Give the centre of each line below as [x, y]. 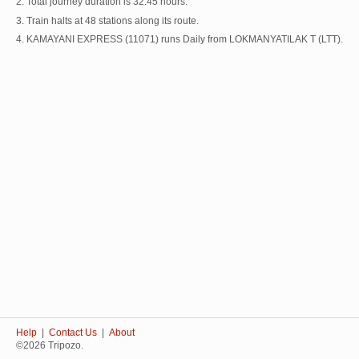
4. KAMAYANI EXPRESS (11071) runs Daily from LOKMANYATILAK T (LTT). [179, 40]
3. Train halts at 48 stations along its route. [107, 20]
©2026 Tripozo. [50, 345]
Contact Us [73, 333]
